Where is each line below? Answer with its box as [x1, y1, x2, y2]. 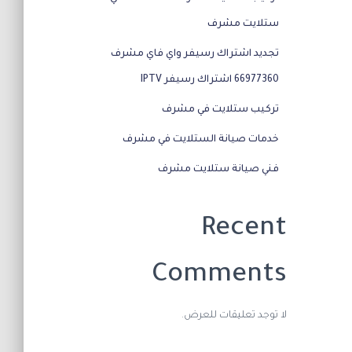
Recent [200, 215, 287, 244]
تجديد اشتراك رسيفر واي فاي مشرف [110, 49, 279, 60]
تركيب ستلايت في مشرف [161, 104, 279, 115]
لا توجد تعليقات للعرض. [181, 310, 287, 321]
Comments [151, 262, 287, 291]
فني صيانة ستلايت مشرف [157, 164, 279, 175]
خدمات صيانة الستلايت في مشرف [122, 134, 279, 145]
